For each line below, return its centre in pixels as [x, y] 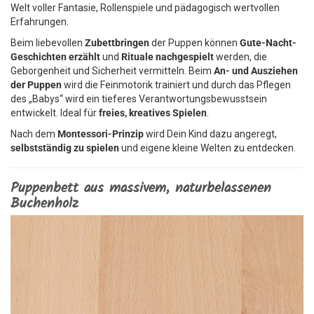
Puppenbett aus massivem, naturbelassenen [141, 189]
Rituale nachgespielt [168, 57]
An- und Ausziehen [256, 71]
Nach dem [34, 134]
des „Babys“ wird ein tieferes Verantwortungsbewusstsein [139, 99]
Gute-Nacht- [268, 43]
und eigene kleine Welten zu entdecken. [207, 148]
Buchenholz [45, 204]
